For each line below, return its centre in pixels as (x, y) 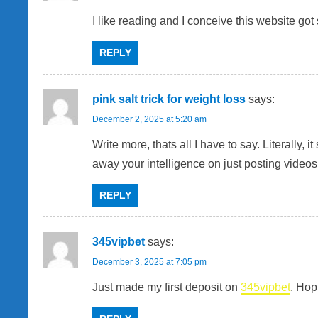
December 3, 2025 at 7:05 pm (149, 262)
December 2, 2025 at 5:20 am (149, 120)
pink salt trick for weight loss (169, 99)
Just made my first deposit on (166, 287)
